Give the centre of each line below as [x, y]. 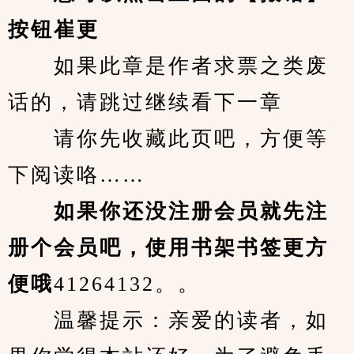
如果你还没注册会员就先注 [168, 211]
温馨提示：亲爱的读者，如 [168, 320]
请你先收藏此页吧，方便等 [168, 139]
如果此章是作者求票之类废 [168, 66]
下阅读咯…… [77, 175]
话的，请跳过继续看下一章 [145, 102]
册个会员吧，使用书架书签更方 [168, 248]
